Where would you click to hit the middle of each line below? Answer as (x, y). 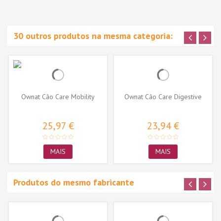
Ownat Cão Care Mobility (58, 96)
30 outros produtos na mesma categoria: (93, 36)
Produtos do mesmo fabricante (74, 182)
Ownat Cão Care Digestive (163, 96)
